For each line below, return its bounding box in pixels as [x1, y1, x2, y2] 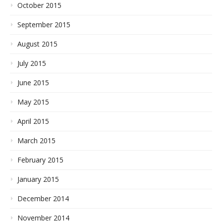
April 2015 [17, 116, 49, 126]
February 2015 [17, 155, 63, 165]
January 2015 [17, 174, 59, 184]
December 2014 [17, 193, 69, 203]
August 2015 [17, 39, 57, 49]
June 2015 [17, 77, 49, 87]
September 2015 [17, 19, 70, 29]
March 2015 [17, 135, 55, 145]
